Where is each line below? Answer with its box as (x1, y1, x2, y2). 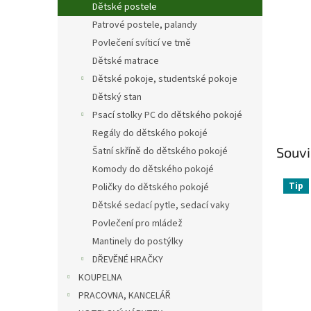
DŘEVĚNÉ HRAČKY (92, 253, 163, 267)
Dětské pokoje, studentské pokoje (92, 72, 237, 86)
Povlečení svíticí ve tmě (92, 36, 191, 50)
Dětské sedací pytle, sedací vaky (92, 199, 230, 212)
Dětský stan (92, 90, 142, 104)
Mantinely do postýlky (92, 235, 183, 249)
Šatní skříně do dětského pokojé (92, 144, 228, 158)
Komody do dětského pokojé (92, 162, 214, 176)
